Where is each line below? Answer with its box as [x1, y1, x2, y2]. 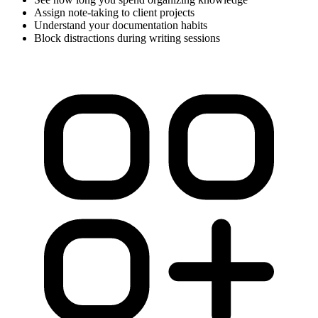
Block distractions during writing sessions [34, 32, 220, 45]
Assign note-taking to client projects [34, 6, 194, 19]
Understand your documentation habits [34, 19, 207, 32]
